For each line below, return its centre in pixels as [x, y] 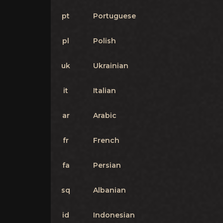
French [106, 140]
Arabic [105, 115]
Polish [105, 41]
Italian [105, 91]
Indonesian [114, 215]
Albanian [110, 190]
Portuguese [114, 16]
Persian [107, 165]
